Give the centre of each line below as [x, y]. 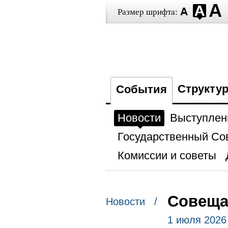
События [141, 89]
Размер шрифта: [147, 12]
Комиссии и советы [167, 155]
